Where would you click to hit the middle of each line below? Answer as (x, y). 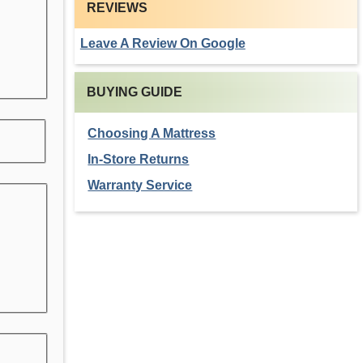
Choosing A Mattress (152, 133)
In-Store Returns (139, 159)
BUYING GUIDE (134, 92)
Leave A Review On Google (162, 43)
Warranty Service (140, 185)
